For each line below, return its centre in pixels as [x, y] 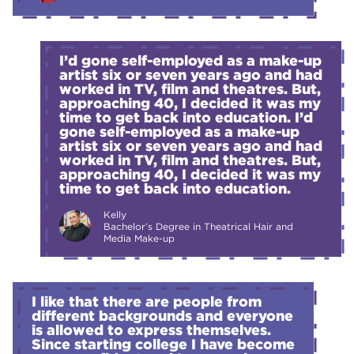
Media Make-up [139, 238]
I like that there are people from [147, 301]
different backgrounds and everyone [162, 315]
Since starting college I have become [163, 344]
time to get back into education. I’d [186, 117]
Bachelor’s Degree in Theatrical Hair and [198, 226]
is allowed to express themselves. [151, 330]
